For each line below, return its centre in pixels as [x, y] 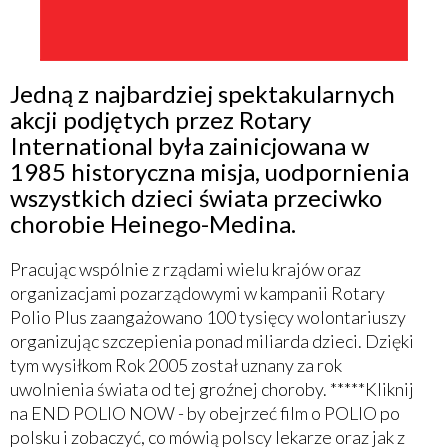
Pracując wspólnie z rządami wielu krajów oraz [185, 268]
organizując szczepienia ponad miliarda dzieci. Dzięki [212, 340]
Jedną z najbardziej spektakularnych [202, 93]
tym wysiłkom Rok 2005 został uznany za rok [176, 364]
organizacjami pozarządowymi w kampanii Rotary [197, 292]
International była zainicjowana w [189, 145]
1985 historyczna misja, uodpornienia [209, 171]
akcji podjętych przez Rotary [160, 119]
